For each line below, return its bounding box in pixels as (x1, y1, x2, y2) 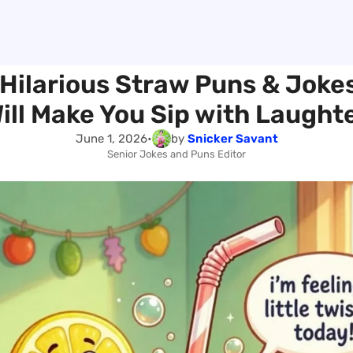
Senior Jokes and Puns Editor (107, 148, 246, 160)
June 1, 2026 (75, 131, 147, 146)
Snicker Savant (187, 131, 278, 146)
